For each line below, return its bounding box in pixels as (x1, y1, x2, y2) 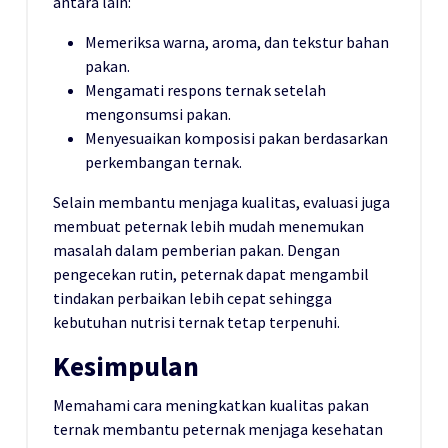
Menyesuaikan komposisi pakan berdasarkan (85, 128, 388, 149)
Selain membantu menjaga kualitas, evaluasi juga (53, 192, 390, 213)
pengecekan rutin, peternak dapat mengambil (53, 264, 369, 285)
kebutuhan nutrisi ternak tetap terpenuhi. (53, 312, 340, 333)
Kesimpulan (53, 349, 199, 385)
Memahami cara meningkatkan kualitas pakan (53, 395, 369, 416)
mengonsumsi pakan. (85, 104, 231, 125)
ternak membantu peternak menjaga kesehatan (53, 419, 383, 440)
